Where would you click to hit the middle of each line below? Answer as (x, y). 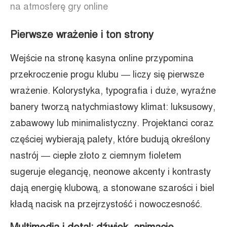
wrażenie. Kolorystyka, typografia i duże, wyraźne (113, 91)
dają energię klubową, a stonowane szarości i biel (112, 188)
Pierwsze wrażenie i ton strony (82, 35)
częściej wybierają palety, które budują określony (110, 139)
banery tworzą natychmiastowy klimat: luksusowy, (113, 107)
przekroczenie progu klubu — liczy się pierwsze (107, 74)
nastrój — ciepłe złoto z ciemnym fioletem (96, 156)
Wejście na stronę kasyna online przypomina (102, 58)
